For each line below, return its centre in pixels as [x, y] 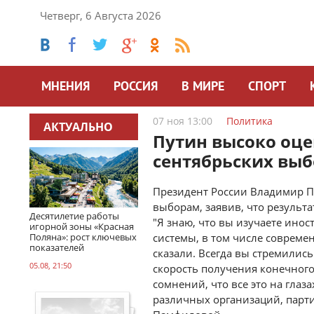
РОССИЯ [136, 87]
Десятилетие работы [74, 216]
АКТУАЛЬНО [78, 127]
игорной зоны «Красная [82, 226]
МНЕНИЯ [66, 87]
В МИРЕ [203, 87]
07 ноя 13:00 [183, 121]
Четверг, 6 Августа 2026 [101, 15]
